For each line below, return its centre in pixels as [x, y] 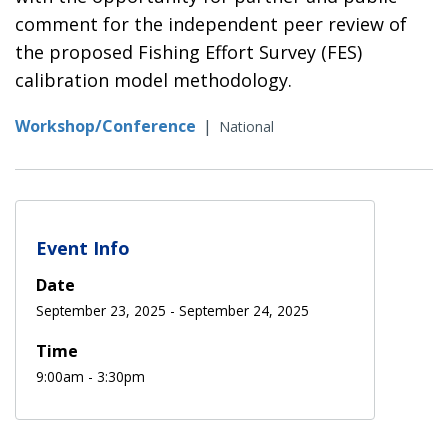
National [246, 126]
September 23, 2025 [101, 310]
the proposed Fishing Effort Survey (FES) [188, 51]
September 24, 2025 [244, 310]
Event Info [83, 247]
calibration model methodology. [153, 79]
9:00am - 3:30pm [90, 376]
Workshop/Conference [105, 125]
